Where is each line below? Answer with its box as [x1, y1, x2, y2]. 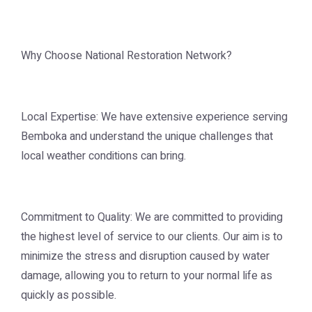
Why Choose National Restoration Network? [21, 47, 232, 64]
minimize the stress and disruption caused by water [21, 248, 270, 265]
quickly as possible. [21, 287, 116, 304]
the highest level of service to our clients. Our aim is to [21, 228, 283, 245]
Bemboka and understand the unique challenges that [21, 128, 273, 145]
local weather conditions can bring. [21, 148, 186, 164]
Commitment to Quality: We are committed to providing [21, 209, 283, 226]
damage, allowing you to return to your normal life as [21, 267, 272, 284]
